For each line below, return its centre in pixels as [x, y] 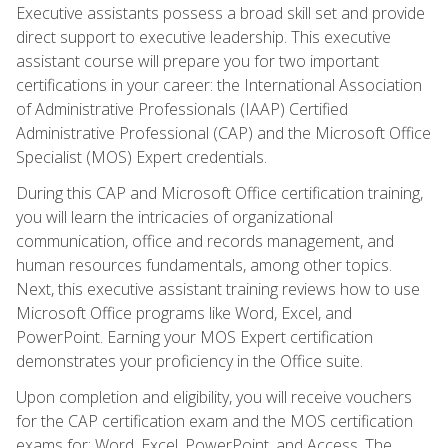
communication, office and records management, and [205, 240]
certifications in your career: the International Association [219, 84]
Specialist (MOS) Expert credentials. [141, 156]
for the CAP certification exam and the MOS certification [214, 420]
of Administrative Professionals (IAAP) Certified [182, 108]
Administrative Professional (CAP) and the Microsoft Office [223, 132]
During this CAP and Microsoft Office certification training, [219, 192]
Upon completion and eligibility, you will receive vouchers [214, 396]
